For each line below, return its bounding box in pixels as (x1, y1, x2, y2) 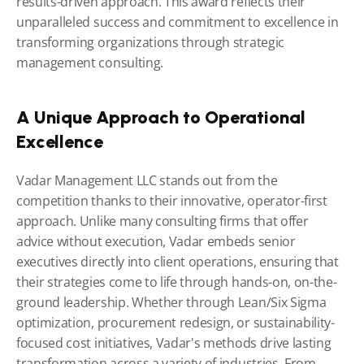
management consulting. (16, 54, 163, 71)
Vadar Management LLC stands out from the (16, 171, 278, 189)
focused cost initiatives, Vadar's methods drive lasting (16, 334, 331, 352)
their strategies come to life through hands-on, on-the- (16, 273, 337, 291)
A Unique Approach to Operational (16, 106, 305, 128)
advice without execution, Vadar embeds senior (16, 232, 296, 250)
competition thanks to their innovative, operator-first (16, 192, 327, 210)
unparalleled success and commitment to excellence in (16, 13, 339, 31)
